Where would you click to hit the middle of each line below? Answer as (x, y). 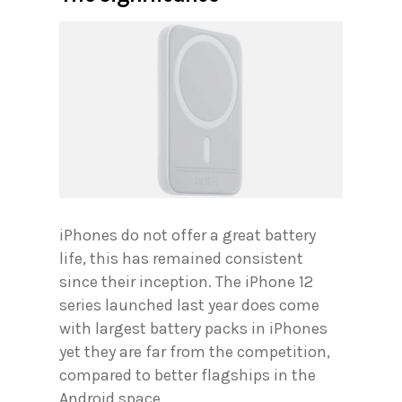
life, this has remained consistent (181, 258)
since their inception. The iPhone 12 (186, 281)
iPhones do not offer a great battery (188, 235)
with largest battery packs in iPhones (193, 328)
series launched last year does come (189, 305)
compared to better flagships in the (188, 375)
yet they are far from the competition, (195, 351)
